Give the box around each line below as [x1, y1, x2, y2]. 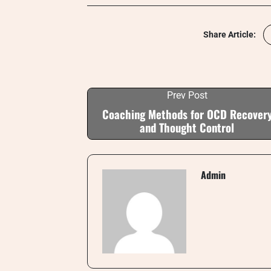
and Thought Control [140, 119, 234, 135]
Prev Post [166, 90, 207, 101]
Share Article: [203, 30, 256, 39]
